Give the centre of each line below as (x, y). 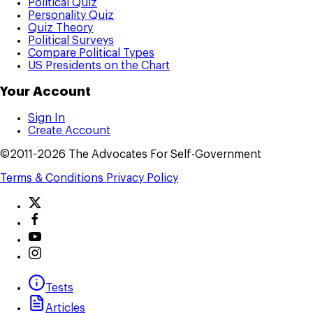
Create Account (69, 131)
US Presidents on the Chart (99, 65)
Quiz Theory (60, 28)
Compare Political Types (91, 53)
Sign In (46, 118)
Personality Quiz (71, 15)
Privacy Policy (142, 179)
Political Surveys (71, 40)
